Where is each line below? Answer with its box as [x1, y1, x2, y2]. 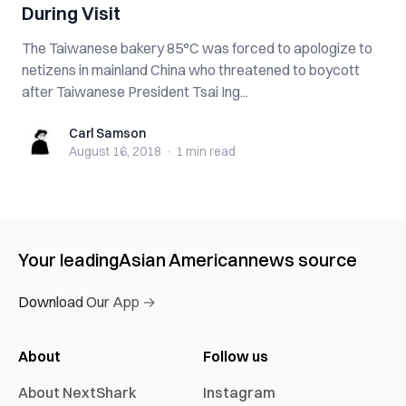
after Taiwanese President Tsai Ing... [22, 82, 248, 101]
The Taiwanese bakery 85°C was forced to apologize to [22, 39, 372, 57]
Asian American [119, 248, 248, 271]
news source [248, 248, 357, 271]
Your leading [18, 248, 119, 271]
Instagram [203, 383, 275, 401]
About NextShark [18, 383, 137, 401]
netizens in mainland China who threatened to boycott [22, 61, 360, 79]
